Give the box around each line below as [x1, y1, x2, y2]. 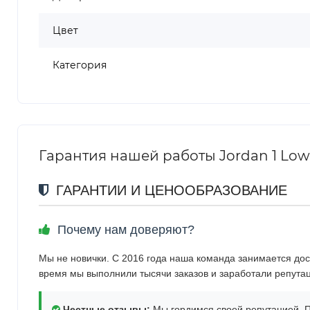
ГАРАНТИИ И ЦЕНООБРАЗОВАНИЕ [52, 182, 287, 198]
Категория [53, 58, 107, 71]
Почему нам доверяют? [54, 222, 194, 237]
